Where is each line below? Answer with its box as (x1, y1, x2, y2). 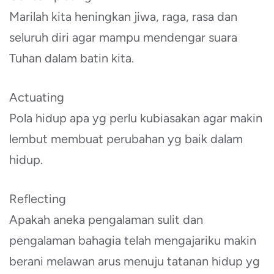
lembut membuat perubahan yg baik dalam (9, 131, 243, 147)
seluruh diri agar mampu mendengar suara (9, 30, 237, 45)
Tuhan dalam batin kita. (9, 51, 134, 66)
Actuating (9, 90, 64, 105)
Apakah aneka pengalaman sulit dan (9, 212, 203, 228)
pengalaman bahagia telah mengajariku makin (9, 233, 256, 248)
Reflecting (9, 191, 66, 207)
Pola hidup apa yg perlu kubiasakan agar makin (9, 111, 262, 126)
